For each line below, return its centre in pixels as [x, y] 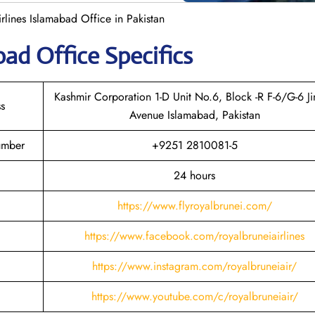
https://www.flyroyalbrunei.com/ [194, 205]
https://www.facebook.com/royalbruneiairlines [194, 236]
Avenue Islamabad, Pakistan [194, 115]
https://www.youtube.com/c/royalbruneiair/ [194, 296]
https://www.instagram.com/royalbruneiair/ [194, 266]
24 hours [194, 175]
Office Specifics [114, 56]
